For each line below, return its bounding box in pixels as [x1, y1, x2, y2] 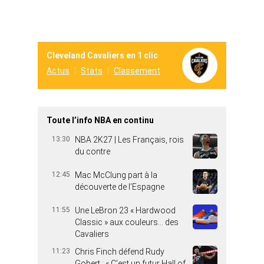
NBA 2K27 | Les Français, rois [75, 135, 184, 145]
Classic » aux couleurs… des [75, 217, 179, 227]
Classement [114, 66, 160, 76]
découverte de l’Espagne [75, 182, 164, 192]
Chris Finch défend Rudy [75, 247, 164, 257]
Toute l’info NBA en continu [47, 115, 154, 126]
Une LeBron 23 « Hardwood [75, 206, 176, 216]
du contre [75, 147, 110, 157]
